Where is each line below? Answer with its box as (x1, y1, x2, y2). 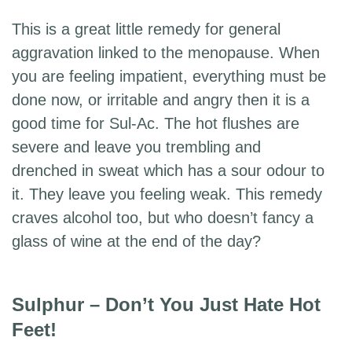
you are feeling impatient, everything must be (12, 68, 326, 86)
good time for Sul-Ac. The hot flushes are (12, 115, 299, 133)
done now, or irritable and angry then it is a (12, 91, 310, 109)
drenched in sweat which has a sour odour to (12, 162, 324, 180)
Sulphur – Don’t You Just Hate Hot (12, 294, 321, 316)
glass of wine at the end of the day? (12, 233, 261, 251)
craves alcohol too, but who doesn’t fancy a (12, 209, 313, 227)
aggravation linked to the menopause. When (12, 44, 320, 62)
